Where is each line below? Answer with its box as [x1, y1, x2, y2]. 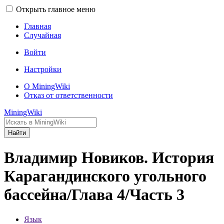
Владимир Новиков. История [4, 148, 214, 167]
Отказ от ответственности [24, 91, 113, 99]
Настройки [24, 65, 61, 73]
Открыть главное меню [16, 5, 95, 13]
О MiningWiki [24, 82, 70, 90]
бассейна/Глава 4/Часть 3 [4, 185, 184, 204]
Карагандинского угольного [4, 167, 206, 185]
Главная [24, 22, 51, 30]
